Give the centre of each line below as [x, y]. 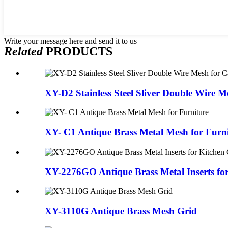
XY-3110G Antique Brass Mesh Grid [121, 211]
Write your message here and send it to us [70, 41]
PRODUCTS [78, 52]
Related [23, 52]
